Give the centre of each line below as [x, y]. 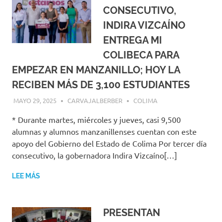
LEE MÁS [26, 176]
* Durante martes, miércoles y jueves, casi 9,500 [96, 119]
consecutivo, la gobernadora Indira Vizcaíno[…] [94, 155]
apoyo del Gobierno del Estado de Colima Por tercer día [109, 143]
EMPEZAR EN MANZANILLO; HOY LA [96, 70]
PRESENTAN [132, 212]
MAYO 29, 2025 [35, 100]
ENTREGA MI [133, 40]
